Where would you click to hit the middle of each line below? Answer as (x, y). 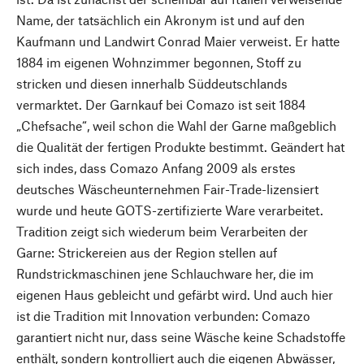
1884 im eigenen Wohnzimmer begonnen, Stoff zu (159, 62)
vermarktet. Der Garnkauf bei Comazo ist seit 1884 (161, 104)
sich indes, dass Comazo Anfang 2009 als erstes (156, 168)
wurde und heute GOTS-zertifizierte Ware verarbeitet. (170, 210)
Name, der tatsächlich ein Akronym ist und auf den (160, 20)
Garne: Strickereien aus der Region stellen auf (147, 252)
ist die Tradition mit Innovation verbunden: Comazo (163, 316)
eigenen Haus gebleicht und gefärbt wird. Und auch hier (175, 295)
